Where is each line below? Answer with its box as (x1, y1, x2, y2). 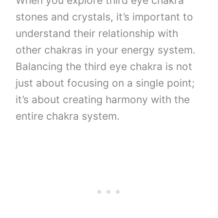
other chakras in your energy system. (16, 43, 196, 56)
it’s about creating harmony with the (16, 93, 190, 106)
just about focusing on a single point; (16, 76, 195, 89)
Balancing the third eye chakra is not (16, 60, 193, 73)
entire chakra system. (16, 109, 120, 122)
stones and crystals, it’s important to (16, 10, 194, 23)
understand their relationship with (16, 27, 179, 39)
